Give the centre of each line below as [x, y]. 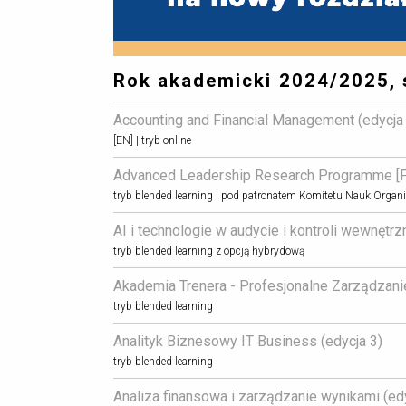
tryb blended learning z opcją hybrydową [208, 251]
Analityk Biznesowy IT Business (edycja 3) [247, 342]
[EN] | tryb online [152, 141]
